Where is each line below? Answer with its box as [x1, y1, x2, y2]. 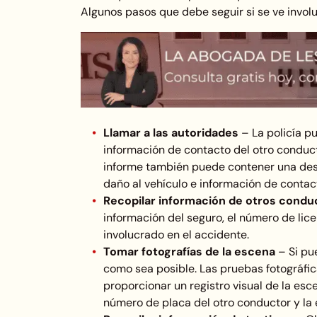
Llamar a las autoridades [103, 125, 241, 140]
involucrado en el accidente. [103, 226, 249, 242]
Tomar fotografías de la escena [103, 243, 278, 259]
